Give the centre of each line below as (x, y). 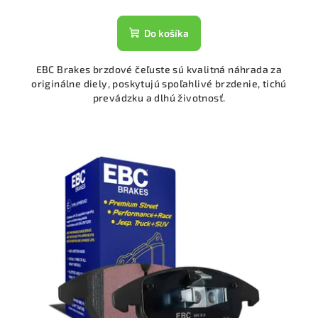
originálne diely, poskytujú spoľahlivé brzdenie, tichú (159, 83)
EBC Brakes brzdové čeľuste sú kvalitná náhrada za (159, 69)
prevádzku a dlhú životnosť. (159, 97)
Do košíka (166, 33)
